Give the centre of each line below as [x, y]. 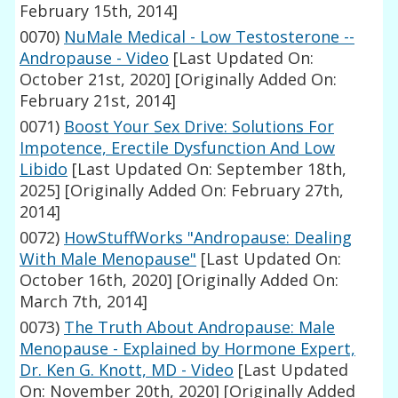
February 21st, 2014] [98, 101]
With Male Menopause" [108, 259]
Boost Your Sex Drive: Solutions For [199, 127]
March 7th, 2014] [84, 302]
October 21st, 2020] [96, 80]
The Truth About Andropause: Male [200, 327]
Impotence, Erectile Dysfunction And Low [178, 148]
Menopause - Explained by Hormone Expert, [188, 349]
